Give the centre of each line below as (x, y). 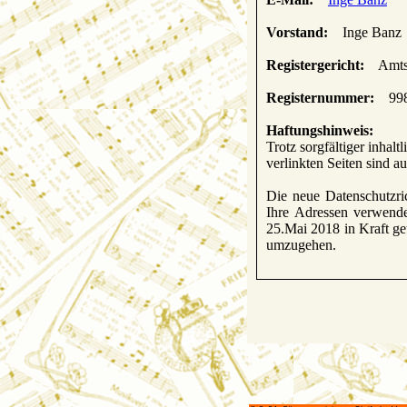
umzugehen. (301, 244)
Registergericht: (315, 65)
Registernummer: (320, 97)
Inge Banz (364, 32)
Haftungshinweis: (319, 130)
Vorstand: (297, 32)
